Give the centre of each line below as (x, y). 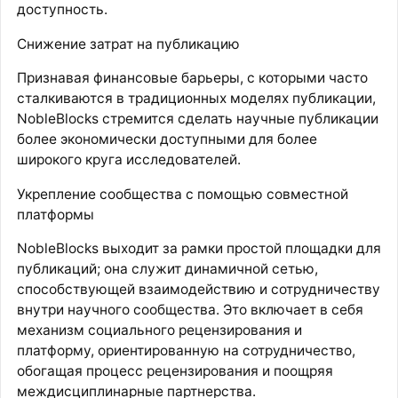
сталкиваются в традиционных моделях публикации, (196, 99)
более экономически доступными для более (167, 139)
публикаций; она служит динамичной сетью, (167, 269)
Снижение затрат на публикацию (128, 44)
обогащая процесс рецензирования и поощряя (175, 371)
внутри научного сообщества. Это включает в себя (190, 310)
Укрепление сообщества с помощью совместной (182, 194)
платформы (55, 214)
